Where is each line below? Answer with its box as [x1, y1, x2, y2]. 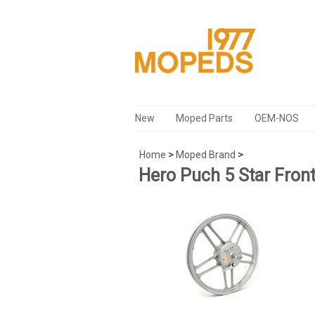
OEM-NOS [255, 112, 299, 124]
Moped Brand [176, 149, 236, 160]
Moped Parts [176, 112, 233, 124]
